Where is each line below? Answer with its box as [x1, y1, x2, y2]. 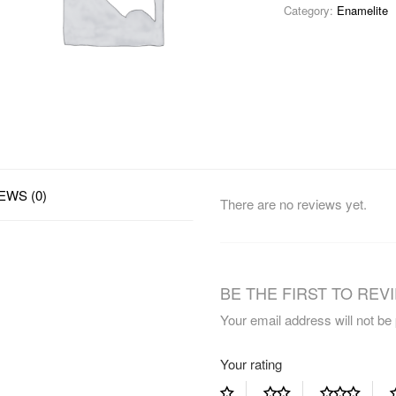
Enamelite [336, 2, 388, 19]
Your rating [219, 354, 282, 373]
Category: [283, 2, 337, 19]
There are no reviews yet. [219, 194, 367, 213]
